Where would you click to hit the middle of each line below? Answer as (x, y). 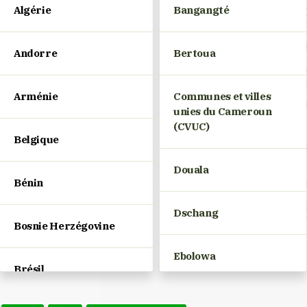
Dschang (196, 213)
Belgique (36, 140)
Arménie (36, 97)
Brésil (29, 269)
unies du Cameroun (223, 112)
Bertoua (195, 53)
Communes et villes (222, 97)
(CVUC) (192, 127)
